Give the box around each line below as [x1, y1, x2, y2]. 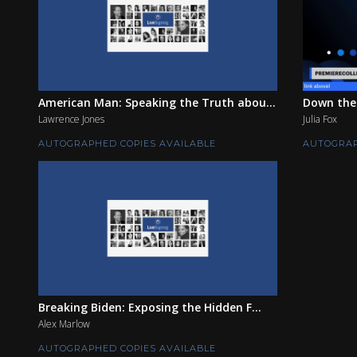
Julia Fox [303, 112, 337, 127]
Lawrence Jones [38, 112, 104, 127]
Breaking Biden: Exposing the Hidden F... [38, 299, 261, 315]
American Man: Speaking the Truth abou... [38, 95, 276, 111]
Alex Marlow [38, 316, 90, 331]
